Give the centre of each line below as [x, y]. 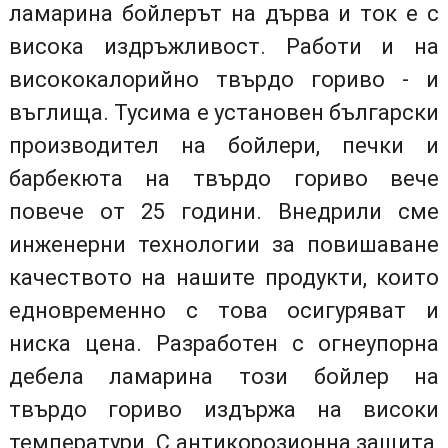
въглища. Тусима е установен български [224, 112]
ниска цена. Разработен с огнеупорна [224, 343]
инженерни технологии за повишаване [224, 244]
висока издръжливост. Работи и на [224, 46]
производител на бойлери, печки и [224, 145]
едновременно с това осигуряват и [224, 310]
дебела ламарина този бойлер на [224, 376]
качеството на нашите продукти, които [224, 277]
